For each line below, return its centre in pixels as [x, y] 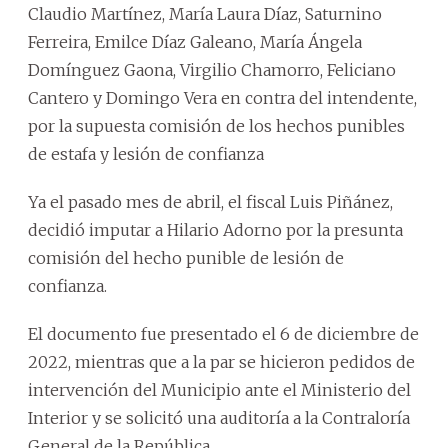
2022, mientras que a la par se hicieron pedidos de [221, 361]
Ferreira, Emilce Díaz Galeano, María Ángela [195, 41]
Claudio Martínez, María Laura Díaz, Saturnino [205, 13]
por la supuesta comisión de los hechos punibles [216, 125]
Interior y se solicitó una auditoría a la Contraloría [219, 417]
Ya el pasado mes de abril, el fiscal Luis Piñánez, [210, 201]
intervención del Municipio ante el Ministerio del [219, 389]
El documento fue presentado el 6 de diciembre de [223, 333]
